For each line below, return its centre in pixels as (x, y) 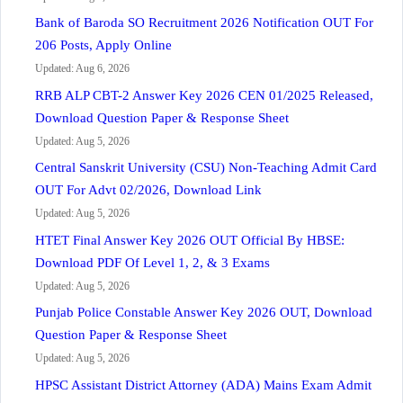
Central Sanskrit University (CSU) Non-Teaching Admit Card (206, 167)
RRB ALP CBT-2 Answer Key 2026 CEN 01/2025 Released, (204, 95)
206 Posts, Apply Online (103, 45)
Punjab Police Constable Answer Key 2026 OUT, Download (204, 312)
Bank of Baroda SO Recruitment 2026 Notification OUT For (204, 22)
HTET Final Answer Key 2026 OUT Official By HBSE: (190, 240)
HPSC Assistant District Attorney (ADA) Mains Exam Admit (203, 385)
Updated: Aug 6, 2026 (82, 68)
